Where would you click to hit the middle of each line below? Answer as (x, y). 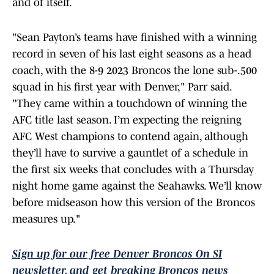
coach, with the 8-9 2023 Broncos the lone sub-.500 (135, 71)
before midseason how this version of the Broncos (134, 203)
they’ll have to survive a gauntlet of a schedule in (130, 153)
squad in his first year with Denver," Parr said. (122, 87)
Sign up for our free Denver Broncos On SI (117, 254)
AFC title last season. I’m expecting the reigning (127, 120)
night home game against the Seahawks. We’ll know (137, 186)
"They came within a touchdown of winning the (130, 104)
